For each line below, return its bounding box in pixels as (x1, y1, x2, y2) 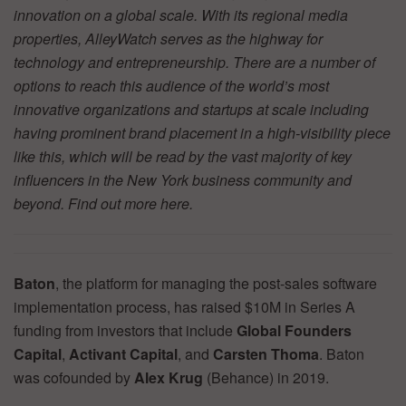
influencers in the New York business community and (14, 169, 352, 191)
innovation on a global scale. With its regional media (14, 5, 348, 26)
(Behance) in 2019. (203, 367, 329, 389)
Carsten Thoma (213, 343, 319, 365)
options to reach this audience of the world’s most (14, 75, 329, 97)
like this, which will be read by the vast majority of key (14, 146, 352, 168)
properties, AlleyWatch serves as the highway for (14, 28, 323, 50)
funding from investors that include (14, 320, 237, 342)
